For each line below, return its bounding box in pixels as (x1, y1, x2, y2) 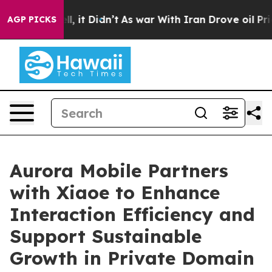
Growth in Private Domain (10, 246, 254, 270)
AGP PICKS (7, 14, 56, 25)
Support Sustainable (10, 225, 202, 248)
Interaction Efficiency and (10, 203, 255, 226)
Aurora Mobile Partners (10, 159, 228, 182)
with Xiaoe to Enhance (10, 181, 220, 204)
